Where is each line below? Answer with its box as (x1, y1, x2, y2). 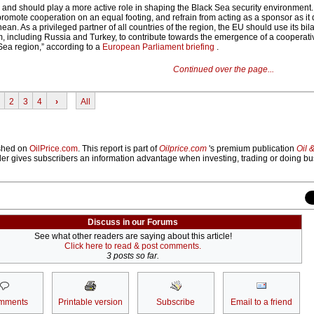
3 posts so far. (107, 251, 159, 261)
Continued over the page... (172, 64, 274, 75)
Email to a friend (230, 297, 292, 308)
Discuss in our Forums (88, 217, 178, 228)
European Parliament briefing (102, 42, 217, 53)
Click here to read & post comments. (64, 241, 201, 252)
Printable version (57, 297, 123, 308)
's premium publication (207, 144, 296, 154)
